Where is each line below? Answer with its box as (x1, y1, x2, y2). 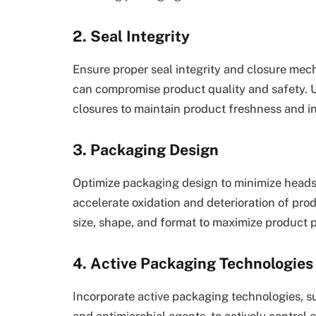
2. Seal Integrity (73, 28, 190, 46)
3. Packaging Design (73, 141, 219, 159)
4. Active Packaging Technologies (73, 254, 313, 272)
